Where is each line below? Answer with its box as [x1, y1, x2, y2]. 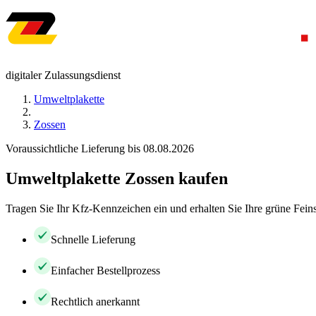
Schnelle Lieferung [51, 233, 135, 245]
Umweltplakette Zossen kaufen [6, 169, 228, 188]
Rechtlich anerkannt [51, 295, 140, 308]
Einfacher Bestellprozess [51, 264, 160, 276]
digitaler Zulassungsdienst [6, 69, 121, 81]
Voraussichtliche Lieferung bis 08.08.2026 [6, 142, 194, 154]
